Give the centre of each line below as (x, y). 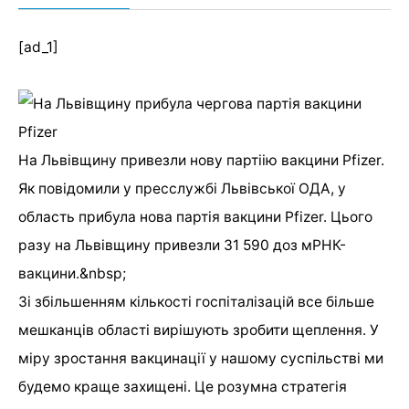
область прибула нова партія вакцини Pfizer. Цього (195, 216)
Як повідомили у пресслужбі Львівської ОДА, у (182, 188)
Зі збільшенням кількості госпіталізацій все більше (196, 301)
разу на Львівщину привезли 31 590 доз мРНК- (182, 245)
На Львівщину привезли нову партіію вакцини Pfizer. (201, 160)
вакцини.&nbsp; (72, 273)
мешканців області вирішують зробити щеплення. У (199, 330)
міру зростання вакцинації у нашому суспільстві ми (201, 358)
